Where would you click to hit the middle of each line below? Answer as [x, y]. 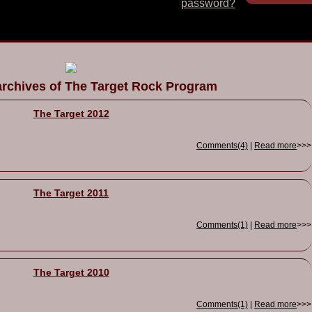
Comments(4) [222, 146]
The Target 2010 [71, 272]
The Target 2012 [71, 114]
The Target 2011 [71, 193]
